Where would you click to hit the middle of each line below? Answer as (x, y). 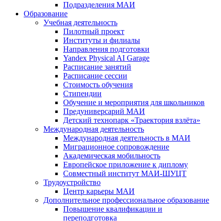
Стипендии (82, 94)
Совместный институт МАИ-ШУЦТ (125, 174)
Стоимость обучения (98, 85)
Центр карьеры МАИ (99, 191)
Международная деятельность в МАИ (127, 138)
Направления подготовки (106, 49)
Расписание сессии (95, 76)
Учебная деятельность (80, 23)
